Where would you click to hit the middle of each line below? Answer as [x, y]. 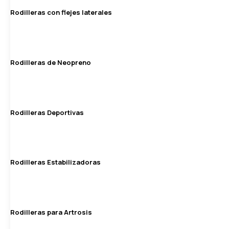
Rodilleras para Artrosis [51, 212]
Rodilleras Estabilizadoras [55, 162]
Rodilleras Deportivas [47, 112]
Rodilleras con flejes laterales [61, 12]
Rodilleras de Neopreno [51, 62]
